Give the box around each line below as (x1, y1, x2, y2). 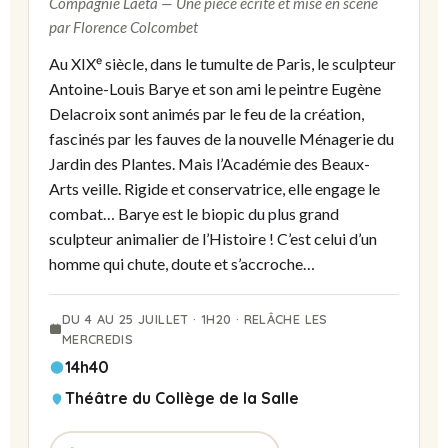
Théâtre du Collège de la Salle (65, 388, 299, 409)
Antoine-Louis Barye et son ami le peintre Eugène (49, 79, 381, 99)
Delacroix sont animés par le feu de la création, (49, 104, 364, 124)
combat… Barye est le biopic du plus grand (49, 204, 339, 224)
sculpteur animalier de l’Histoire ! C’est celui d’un (49, 229, 377, 249)
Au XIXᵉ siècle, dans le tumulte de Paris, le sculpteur (49, 54, 396, 74)
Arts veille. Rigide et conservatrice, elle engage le (49, 179, 380, 199)
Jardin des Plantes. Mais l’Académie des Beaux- (49, 154, 370, 174)
